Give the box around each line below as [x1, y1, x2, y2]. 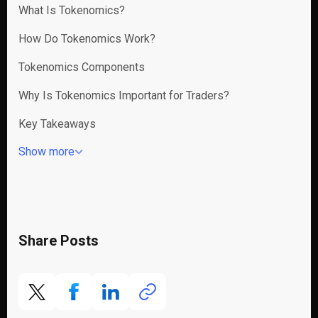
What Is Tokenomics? [18, 4, 125, 17]
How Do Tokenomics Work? [18, 32, 155, 45]
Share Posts [18, 232, 99, 249]
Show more [18, 145, 75, 158]
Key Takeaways [18, 117, 96, 131]
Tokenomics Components [18, 60, 145, 74]
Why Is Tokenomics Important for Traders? [18, 89, 229, 102]
